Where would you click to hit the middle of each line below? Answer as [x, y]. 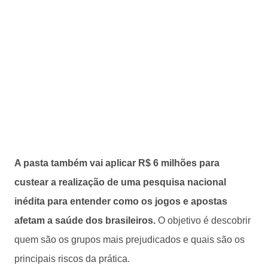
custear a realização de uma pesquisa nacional [120, 182]
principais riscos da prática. [73, 258]
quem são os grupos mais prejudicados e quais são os [130, 239]
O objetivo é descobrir [204, 220]
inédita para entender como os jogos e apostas [121, 201]
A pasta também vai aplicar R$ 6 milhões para [117, 163]
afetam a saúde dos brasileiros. [86, 220]
